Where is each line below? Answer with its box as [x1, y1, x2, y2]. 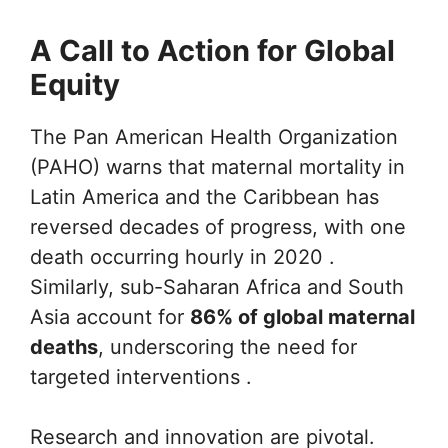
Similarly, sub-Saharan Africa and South [30, 275, 404, 299]
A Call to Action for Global [30, 33, 395, 68]
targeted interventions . [30, 365, 252, 389]
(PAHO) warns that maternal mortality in [30, 155, 405, 179]
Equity [30, 67, 120, 102]
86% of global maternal [190, 305, 415, 329]
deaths [30, 335, 98, 359]
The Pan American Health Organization [30, 125, 398, 149]
